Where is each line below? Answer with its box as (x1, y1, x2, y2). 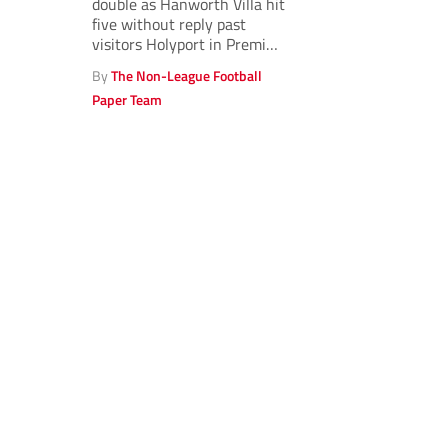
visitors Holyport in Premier (92, 32, 280, 56)
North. (92, 52, 135, 76)
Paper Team (92, 89, 162, 111)
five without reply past (92, 12, 246, 36)
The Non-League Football (111, 65, 262, 87)
